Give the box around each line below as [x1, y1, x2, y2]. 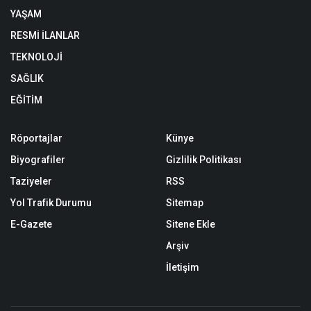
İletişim [166, 261, 199, 273]
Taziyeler [10, 175, 52, 187]
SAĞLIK [10, 72, 44, 84]
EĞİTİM [10, 94, 42, 106]
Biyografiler [10, 153, 65, 165]
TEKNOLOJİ [10, 51, 62, 62]
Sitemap [166, 196, 203, 208]
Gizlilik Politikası [166, 153, 242, 165]
